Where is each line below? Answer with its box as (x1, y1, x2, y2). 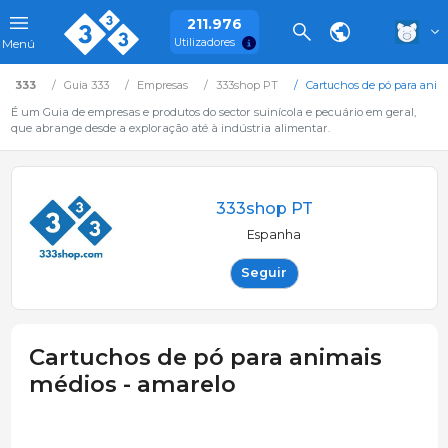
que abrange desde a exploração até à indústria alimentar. (10, 121, 330, 135)
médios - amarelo (28, 369, 236, 398)
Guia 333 (63, 78, 109, 92)
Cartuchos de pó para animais (28, 342, 382, 371)
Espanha (246, 227, 301, 242)
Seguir (241, 265, 287, 281)
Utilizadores (173, 35, 235, 49)
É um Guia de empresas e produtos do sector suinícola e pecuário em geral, (10, 105, 416, 119)
